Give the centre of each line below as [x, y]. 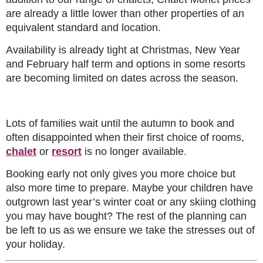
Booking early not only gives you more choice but [121, 174]
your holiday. [36, 245]
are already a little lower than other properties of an [125, 13]
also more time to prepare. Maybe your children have [129, 188]
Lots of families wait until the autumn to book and [120, 123]
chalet [21, 151]
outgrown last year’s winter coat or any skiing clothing [131, 202]
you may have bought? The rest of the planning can [126, 216]
